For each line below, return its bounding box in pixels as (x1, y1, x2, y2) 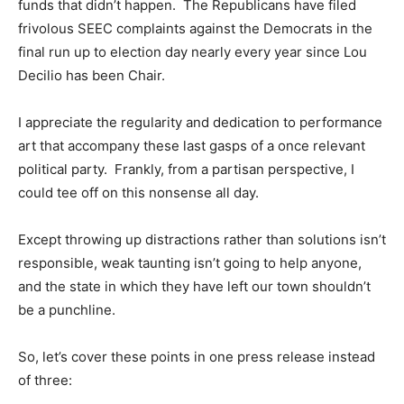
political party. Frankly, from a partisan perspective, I (18, 161, 354, 179)
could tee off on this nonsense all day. (18, 184, 259, 202)
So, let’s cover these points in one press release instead (18, 348, 375, 366)
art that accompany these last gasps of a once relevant (18, 137, 365, 155)
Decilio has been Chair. (18, 67, 165, 85)
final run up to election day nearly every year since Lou (18, 43, 367, 61)
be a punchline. (18, 301, 115, 319)
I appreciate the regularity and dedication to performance (18, 114, 382, 132)
